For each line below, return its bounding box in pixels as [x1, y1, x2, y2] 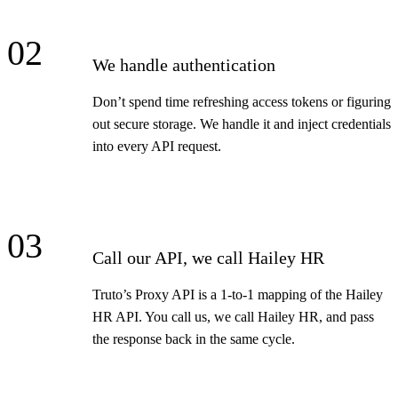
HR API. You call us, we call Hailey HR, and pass [92, 309, 374, 325]
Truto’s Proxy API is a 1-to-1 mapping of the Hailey [92, 287, 383, 303]
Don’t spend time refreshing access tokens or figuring [92, 94, 391, 110]
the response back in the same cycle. [92, 331, 295, 347]
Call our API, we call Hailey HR [92, 248, 324, 268]
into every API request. [92, 139, 221, 155]
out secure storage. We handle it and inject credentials [92, 116, 391, 132]
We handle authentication [92, 55, 275, 76]
